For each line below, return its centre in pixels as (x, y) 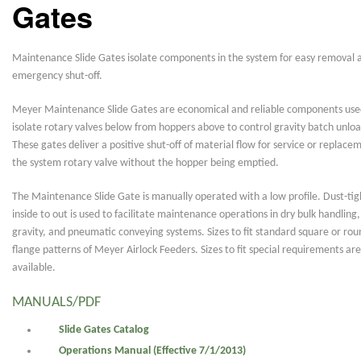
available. (34, 268)
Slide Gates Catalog (104, 330)
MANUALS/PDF (56, 302)
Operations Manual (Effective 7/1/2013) (152, 351)
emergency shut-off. (57, 76)
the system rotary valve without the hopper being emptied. (145, 163)
